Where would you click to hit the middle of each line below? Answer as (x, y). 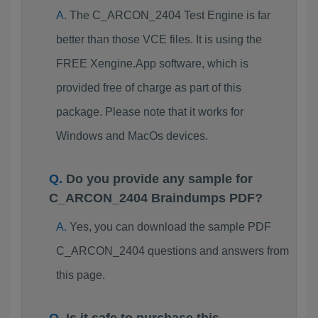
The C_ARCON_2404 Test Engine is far (170, 15)
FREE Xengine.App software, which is (152, 64)
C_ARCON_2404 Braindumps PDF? (156, 198)
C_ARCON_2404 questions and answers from (172, 251)
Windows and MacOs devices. (132, 136)
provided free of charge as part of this (148, 88)
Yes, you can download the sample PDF (170, 227)
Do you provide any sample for (159, 179)
